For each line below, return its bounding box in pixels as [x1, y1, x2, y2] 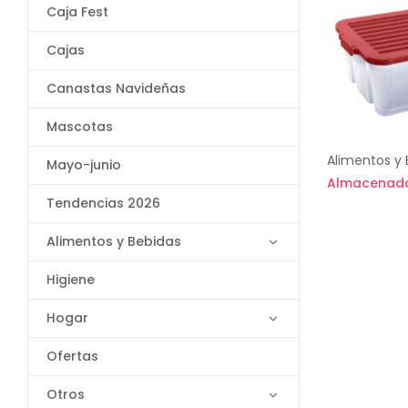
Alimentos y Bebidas [46, 232, 181, 250]
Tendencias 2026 [46, 194, 160, 212]
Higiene [46, 270, 95, 289]
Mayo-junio [46, 156, 121, 174]
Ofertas [46, 347, 98, 365]
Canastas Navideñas [46, 79, 186, 97]
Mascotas [46, 117, 113, 136]
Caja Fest [46, 3, 108, 21]
